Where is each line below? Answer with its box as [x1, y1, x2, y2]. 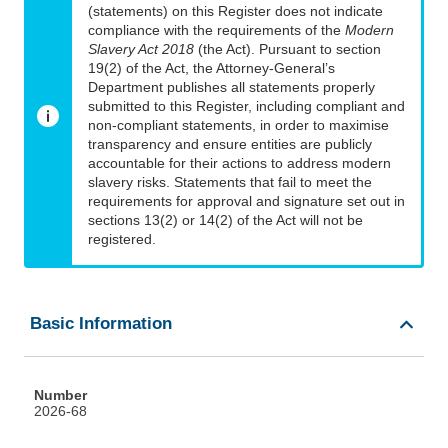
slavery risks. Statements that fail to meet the [88, 174, 372, 191]
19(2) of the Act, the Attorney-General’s [88, 60, 335, 77]
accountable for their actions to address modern [88, 155, 391, 172]
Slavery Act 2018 [88, 41, 194, 58]
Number [34, 387, 87, 404]
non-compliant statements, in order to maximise [88, 117, 389, 134]
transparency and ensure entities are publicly [88, 136, 372, 153]
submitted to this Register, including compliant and [88, 98, 405, 115]
